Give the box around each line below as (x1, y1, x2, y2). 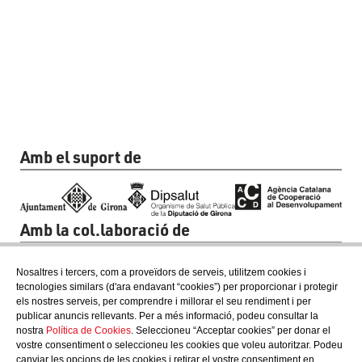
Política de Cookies (46, 325, 131, 336)
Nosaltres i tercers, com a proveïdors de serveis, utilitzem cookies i (16, 267, 306, 278)
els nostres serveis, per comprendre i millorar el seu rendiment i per (16, 296, 311, 307)
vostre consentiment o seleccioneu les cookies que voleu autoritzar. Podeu (16, 339, 343, 351)
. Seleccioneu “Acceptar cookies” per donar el (131, 325, 330, 336)
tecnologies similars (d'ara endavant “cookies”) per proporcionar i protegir (16, 281, 338, 293)
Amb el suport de (20, 146, 141, 167)
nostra (16, 325, 46, 336)
